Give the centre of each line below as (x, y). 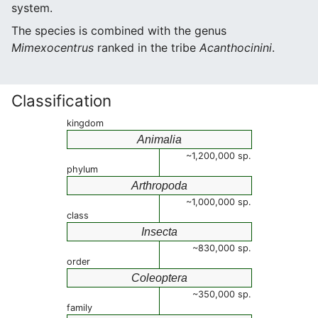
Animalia (159, 139)
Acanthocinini (236, 48)
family (79, 308)
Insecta (159, 232)
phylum (82, 169)
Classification (61, 100)
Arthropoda (159, 186)
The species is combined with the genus (119, 31)
